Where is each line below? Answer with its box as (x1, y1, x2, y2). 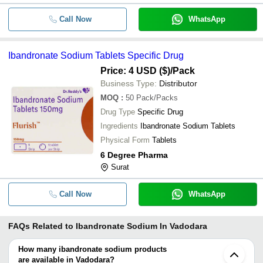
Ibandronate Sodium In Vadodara (76, 221, 207, 231)
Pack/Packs (136, 93, 178, 102)
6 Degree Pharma (100, 150, 168, 160)
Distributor (159, 79, 197, 88)
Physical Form (100, 136, 150, 144)
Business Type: (100, 79, 157, 88)
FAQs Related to (8, 221, 73, 231)
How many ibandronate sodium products (18, 245, 167, 254)
